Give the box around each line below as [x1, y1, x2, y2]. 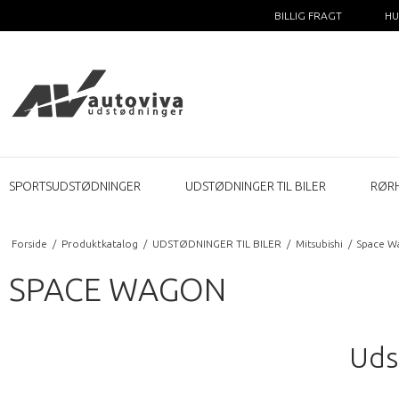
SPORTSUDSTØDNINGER [9, 178, 141, 193]
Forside [11, 237, 47, 249]
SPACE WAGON [9, 270, 226, 307]
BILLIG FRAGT [273, 10, 342, 21]
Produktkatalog [61, 237, 138, 249]
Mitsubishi [295, 237, 343, 249]
